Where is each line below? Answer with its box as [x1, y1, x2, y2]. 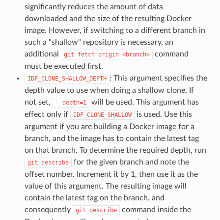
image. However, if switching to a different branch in [24, 26, 205, 34]
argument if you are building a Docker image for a [24, 122, 194, 131]
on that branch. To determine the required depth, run [24, 146, 206, 154]
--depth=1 [55, 99, 86, 106]
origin [98, 51, 119, 58]
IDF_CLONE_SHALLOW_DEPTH [27, 75, 107, 82]
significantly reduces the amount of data [24, 2, 163, 11]
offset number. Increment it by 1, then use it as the [24, 170, 198, 178]
